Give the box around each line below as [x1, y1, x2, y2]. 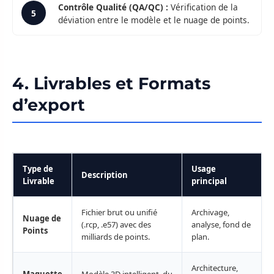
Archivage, [191, 207, 229, 218]
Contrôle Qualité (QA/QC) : [58, 1, 169, 13]
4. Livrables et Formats [12, 73, 210, 94]
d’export [12, 95, 85, 116]
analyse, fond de [191, 219, 251, 231]
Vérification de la [168, 1, 239, 13]
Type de [23, 163, 53, 175]
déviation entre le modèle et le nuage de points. [58, 14, 250, 26]
